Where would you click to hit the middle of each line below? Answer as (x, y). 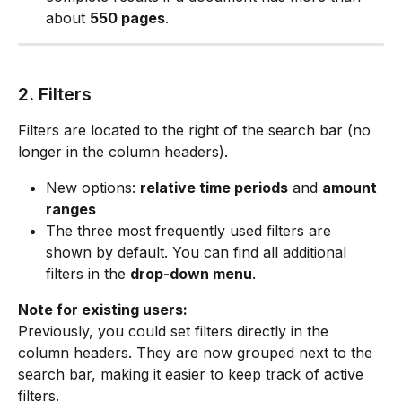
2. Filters (55, 94)
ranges (71, 209)
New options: (93, 187)
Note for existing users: (103, 309)
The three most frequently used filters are (191, 230)
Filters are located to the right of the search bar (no (197, 130)
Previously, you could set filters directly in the (175, 331)
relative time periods (214, 187)
